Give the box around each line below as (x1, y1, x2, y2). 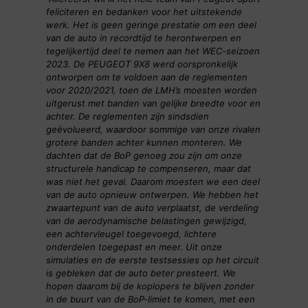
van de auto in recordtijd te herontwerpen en (45, 32, 241, 44)
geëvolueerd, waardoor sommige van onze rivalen (45, 124, 261, 135)
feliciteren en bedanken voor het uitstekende (45, 6, 242, 18)
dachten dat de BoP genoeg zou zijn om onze (45, 150, 242, 162)
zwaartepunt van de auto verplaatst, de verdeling (45, 202, 258, 214)
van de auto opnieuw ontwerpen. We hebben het (45, 189, 258, 201)
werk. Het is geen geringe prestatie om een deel (45, 19, 256, 31)
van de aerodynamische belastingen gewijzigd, (45, 215, 247, 227)
